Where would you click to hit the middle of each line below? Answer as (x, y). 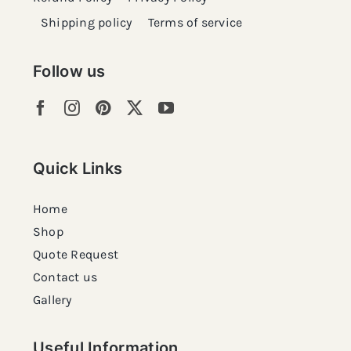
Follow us (69, 71)
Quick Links (78, 168)
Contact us (65, 277)
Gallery (52, 300)
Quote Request (76, 254)
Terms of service (195, 22)
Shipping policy (87, 22)
